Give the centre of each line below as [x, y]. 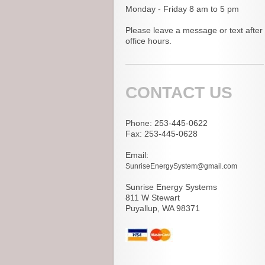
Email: [138, 155]
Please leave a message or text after [194, 30]
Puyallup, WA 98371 [163, 209]
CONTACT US [179, 93]
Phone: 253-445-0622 [167, 123]
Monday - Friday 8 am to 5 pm [183, 9]
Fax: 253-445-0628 [161, 134]
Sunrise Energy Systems [171, 187]
